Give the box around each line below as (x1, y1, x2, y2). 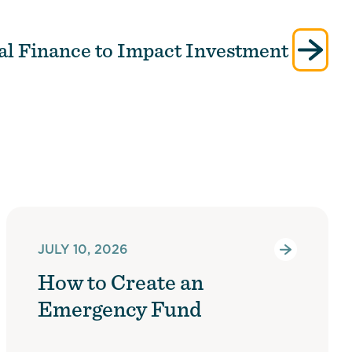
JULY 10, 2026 (37, 241, 128, 257)
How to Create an (37, 269, 203, 295)
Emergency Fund (37, 295, 201, 322)
